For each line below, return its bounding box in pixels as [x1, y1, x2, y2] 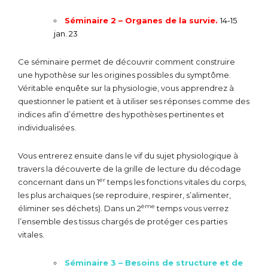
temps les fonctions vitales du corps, [105, 176, 246, 187]
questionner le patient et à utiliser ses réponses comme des [18, 96, 249, 106]
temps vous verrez [155, 203, 229, 213]
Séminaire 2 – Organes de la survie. [65, 15, 220, 25]
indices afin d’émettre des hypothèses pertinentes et [18, 109, 224, 119]
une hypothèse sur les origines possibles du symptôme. [18, 69, 231, 80]
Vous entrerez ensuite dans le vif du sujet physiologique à [18, 150, 238, 160]
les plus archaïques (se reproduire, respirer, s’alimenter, [18, 190, 231, 200]
